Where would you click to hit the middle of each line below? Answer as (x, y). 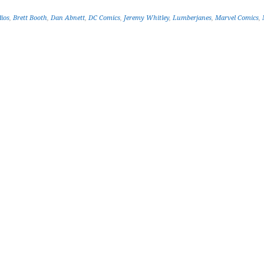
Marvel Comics (237, 18)
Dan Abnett (68, 18)
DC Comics (104, 18)
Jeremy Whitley (146, 18)
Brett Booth (30, 18)
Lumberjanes (192, 18)
